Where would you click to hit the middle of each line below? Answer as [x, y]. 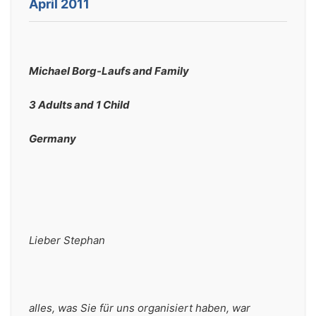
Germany [53, 139]
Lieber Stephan [68, 240]
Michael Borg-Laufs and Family [109, 71]
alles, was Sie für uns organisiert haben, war [140, 308]
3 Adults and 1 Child [79, 105]
